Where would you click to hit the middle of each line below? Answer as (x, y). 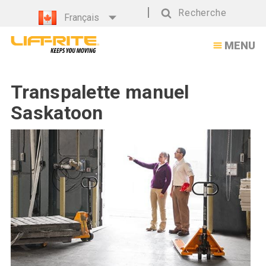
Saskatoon (57, 113)
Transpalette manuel (100, 92)
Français (81, 18)
